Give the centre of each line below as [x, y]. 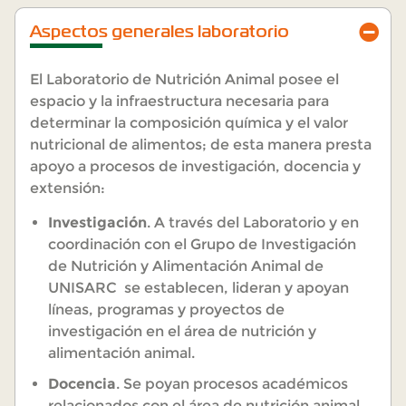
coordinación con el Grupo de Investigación [202, 245]
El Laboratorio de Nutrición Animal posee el [184, 79]
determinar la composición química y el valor [189, 122]
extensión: [68, 188]
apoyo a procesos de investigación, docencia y [195, 166]
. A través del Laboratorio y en [253, 223]
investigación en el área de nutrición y [182, 332]
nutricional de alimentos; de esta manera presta [201, 144]
